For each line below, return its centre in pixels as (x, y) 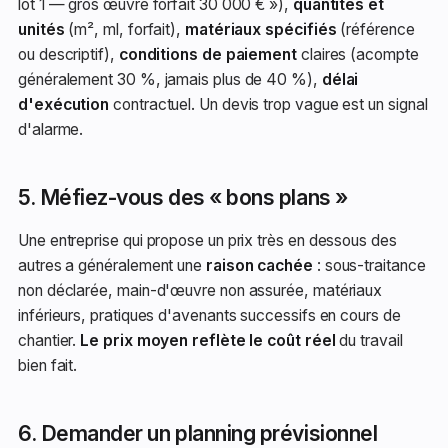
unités (41, 29)
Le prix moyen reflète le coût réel (208, 340)
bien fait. (48, 365)
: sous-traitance (369, 265)
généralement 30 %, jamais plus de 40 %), (170, 79)
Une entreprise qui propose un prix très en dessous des (207, 240)
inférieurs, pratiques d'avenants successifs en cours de (209, 315)
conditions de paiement (208, 54)
